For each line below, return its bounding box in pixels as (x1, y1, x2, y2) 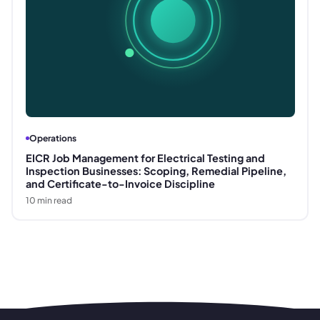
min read (35, 195, 72, 206)
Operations (29, 133, 76, 144)
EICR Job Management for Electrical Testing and (25, 151, 265, 165)
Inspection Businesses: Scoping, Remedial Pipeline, (25, 164, 286, 178)
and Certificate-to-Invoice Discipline (25, 177, 215, 191)
